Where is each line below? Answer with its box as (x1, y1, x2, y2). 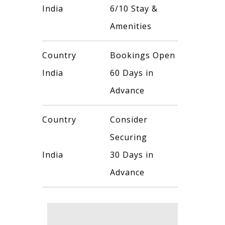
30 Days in (110, 149, 154, 160)
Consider (110, 114, 148, 125)
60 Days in (110, 67, 154, 78)
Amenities (110, 20, 152, 32)
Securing (110, 131, 147, 143)
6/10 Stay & (110, 3, 158, 14)
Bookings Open (110, 49, 175, 61)
